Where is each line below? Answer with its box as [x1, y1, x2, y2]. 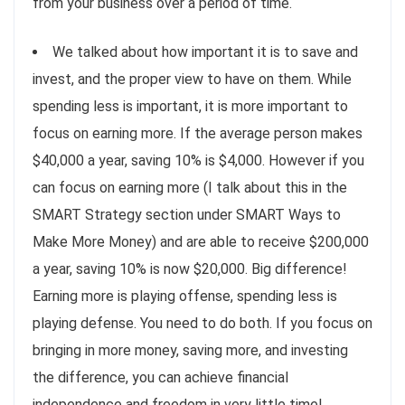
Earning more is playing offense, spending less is [33, 287, 337, 305]
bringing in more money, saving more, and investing [33, 341, 348, 359]
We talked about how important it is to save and [52, 42, 358, 61]
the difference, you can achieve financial [33, 368, 288, 386]
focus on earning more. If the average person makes [33, 124, 363, 142]
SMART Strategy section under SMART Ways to [33, 205, 341, 223]
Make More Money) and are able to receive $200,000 [33, 232, 369, 250]
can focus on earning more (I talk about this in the [33, 178, 347, 196]
